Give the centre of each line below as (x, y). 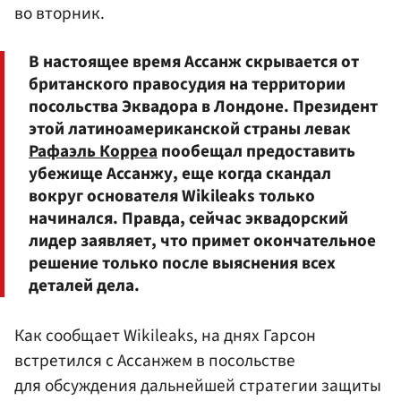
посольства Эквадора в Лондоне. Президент (203, 107)
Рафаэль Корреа (93, 152)
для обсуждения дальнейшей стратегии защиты (198, 386)
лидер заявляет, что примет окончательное (202, 241)
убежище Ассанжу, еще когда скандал (180, 174)
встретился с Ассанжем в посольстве (155, 361)
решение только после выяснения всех (182, 264)
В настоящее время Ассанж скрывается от (194, 62)
